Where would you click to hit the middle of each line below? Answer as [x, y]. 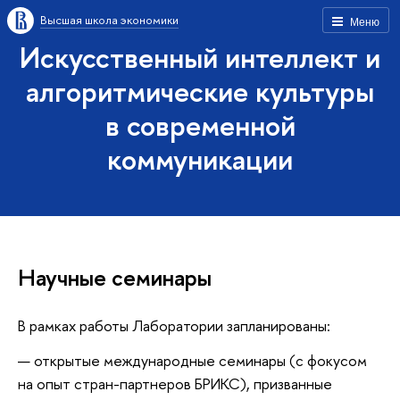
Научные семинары [115, 277]
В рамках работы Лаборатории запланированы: [174, 325]
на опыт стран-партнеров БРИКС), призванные [175, 384]
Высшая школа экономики [109, 20]
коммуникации [200, 159]
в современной [200, 125]
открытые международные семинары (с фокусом [200, 361]
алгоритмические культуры [200, 91]
